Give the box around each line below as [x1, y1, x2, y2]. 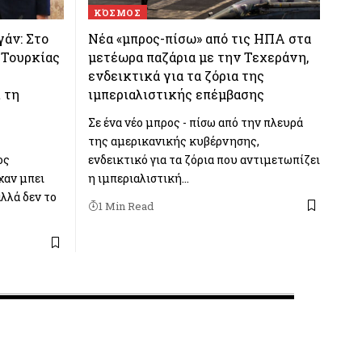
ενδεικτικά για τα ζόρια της [87, 66, 264, 84]
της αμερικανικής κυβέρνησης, [87, 133, 259, 149]
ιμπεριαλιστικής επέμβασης [87, 85, 264, 103]
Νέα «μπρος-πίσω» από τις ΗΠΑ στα [87, 29, 311, 47]
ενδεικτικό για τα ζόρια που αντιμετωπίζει [87, 151, 320, 167]
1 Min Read [98, 198, 154, 213]
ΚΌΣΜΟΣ [94, 6, 141, 19]
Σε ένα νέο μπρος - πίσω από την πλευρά [87, 114, 303, 130]
